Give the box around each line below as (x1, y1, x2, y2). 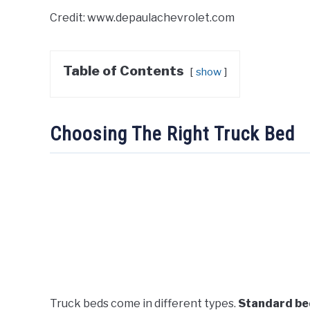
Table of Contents (63, 62, 184, 79)
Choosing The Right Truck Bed (50, 122, 295, 145)
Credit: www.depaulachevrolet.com (50, 10, 235, 24)
